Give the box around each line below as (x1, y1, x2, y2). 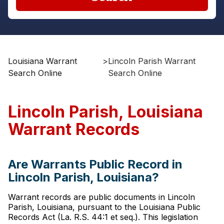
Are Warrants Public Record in (8, 157, 182, 171)
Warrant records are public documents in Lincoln (8, 192, 195, 202)
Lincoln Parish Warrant (107, 56, 195, 66)
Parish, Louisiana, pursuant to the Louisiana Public (8, 202, 200, 212)
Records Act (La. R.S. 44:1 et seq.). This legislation (8, 212, 198, 222)
